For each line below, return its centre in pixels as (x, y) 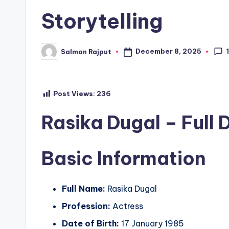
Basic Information (124, 158)
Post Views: (74, 94)
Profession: (86, 206)
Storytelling (102, 21)
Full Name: (84, 188)
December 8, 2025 (168, 51)
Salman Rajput (86, 51)
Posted (54, 54)
